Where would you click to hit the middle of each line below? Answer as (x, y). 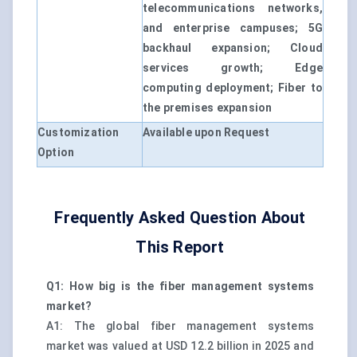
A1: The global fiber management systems (180, 326)
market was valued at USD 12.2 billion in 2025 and (180, 346)
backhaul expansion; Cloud (233, 48)
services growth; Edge (233, 68)
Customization (78, 133)
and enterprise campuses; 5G (233, 28)
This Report (180, 247)
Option (56, 153)
